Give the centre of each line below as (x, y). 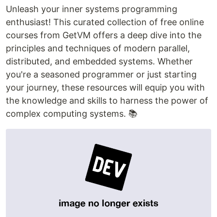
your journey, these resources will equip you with (105, 88)
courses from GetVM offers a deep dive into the (104, 35)
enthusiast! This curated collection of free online (105, 22)
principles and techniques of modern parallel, (98, 48)
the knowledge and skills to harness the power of (107, 101)
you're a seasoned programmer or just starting (101, 75)
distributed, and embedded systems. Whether (99, 62)
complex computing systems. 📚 (72, 114)
